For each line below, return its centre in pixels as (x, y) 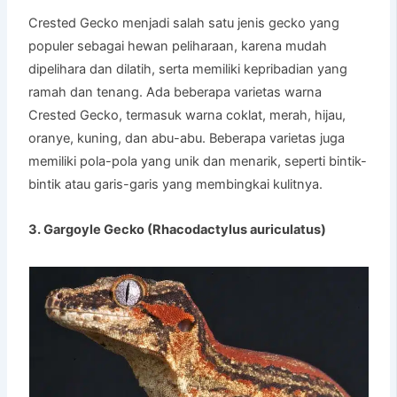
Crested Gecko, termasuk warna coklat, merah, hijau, (187, 115)
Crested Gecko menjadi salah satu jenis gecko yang (184, 23)
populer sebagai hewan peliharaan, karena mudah (178, 46)
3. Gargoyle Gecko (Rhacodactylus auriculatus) (178, 229)
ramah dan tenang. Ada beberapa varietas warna (175, 92)
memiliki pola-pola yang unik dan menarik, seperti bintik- (198, 161)
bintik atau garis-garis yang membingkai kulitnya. (176, 184)
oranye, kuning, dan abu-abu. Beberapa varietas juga (187, 138)
